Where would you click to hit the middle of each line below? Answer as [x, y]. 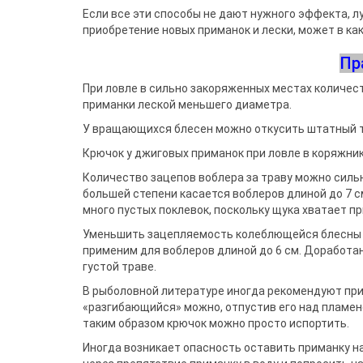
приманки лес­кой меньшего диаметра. [187, 105]
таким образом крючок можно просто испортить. [216, 323]
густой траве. [120, 267]
